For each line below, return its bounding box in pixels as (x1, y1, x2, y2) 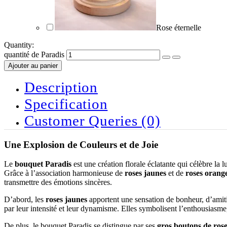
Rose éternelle (156, 23, 201, 32)
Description (24, 79, 98, 95)
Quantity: (4, 40, 34, 49)
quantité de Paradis (4, 50, 64, 59)
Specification (24, 95, 108, 112)
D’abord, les (4, 195, 46, 204)
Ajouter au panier (8, 61, 58, 69)
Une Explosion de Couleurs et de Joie (4, 139, 158, 150)
